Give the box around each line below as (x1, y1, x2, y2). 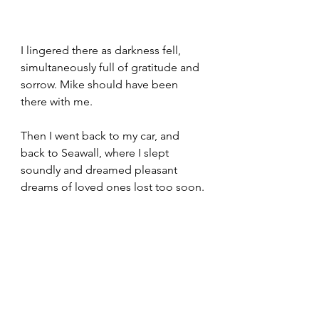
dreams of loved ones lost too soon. (21, 180, 207, 194)
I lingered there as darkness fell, (21, 43, 184, 58)
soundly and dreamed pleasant (21, 163, 180, 177)
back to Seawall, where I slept (21, 146, 172, 160)
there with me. (21, 95, 95, 109)
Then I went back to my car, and (21, 129, 182, 143)
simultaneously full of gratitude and (21, 61, 202, 75)
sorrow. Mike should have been (21, 78, 181, 92)
